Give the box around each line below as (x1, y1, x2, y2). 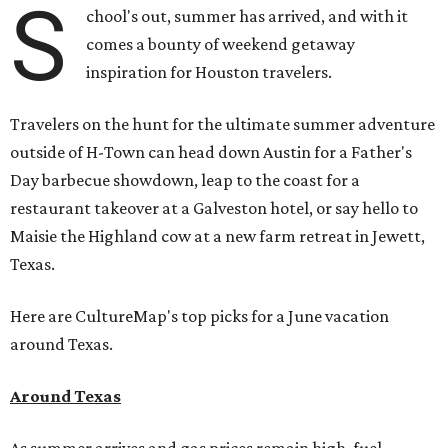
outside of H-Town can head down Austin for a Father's (10, 141, 412, 162)
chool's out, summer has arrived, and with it (86, 5, 409, 26)
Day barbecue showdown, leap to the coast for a (10, 169, 360, 190)
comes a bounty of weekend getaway (86, 33, 356, 54)
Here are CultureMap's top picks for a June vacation (10, 305, 389, 326)
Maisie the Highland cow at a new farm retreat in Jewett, (10, 225, 425, 246)
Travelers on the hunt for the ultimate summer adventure (10, 113, 435, 134)
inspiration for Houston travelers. (86, 61, 333, 82)
